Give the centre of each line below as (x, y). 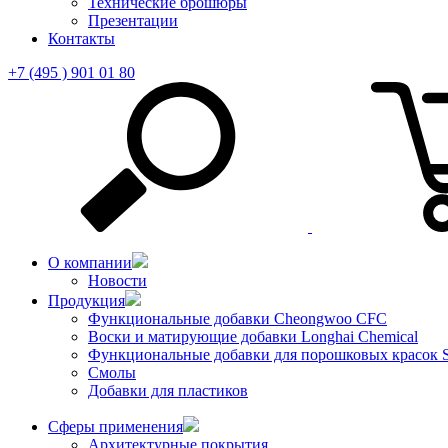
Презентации (133, 20)
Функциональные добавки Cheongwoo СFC (237, 318)
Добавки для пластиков (168, 390)
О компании (90, 262)
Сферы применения (115, 426)
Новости (117, 280)
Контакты (81, 38)
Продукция (86, 300)
